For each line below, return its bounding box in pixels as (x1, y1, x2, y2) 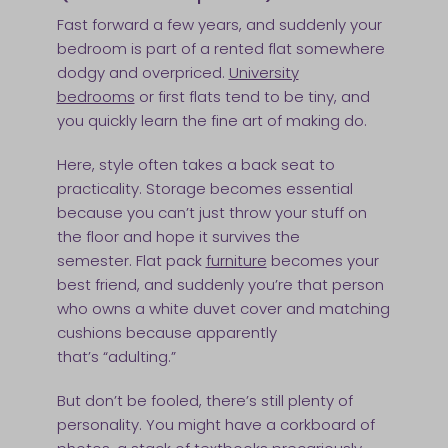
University (228, 62, 299, 84)
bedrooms (56, 86, 135, 108)
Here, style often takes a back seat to (56, 154, 335, 176)
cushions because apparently (56, 322, 277, 344)
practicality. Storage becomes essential (56, 178, 353, 200)
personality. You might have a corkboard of (56, 414, 375, 436)
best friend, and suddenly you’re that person (56, 274, 384, 296)
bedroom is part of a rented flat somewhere (56, 38, 385, 60)
